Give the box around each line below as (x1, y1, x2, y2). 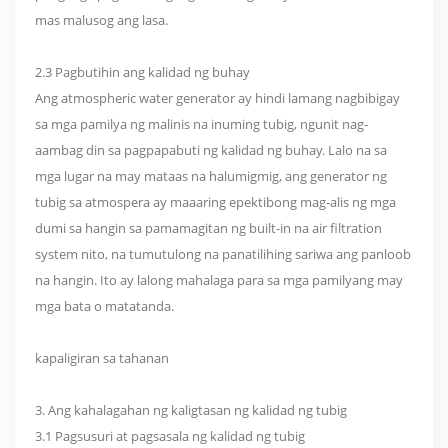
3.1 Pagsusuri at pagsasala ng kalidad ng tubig (35, 427, 305, 446)
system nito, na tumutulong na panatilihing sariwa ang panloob (35, 245, 411, 264)
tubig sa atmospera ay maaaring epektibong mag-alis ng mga (35, 193, 396, 212)
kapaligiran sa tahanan (35, 349, 169, 368)
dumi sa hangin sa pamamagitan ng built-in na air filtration (35, 219, 382, 238)
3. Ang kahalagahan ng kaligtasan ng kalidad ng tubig (35, 401, 347, 420)
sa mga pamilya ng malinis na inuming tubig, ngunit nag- (35, 115, 368, 134)
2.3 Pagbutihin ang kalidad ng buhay (35, 63, 250, 82)
